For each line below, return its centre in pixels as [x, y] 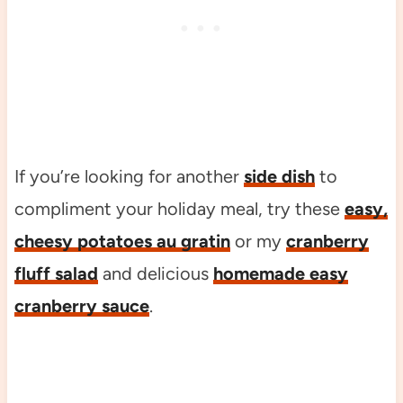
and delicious [155, 273]
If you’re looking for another [129, 176]
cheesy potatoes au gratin [122, 241]
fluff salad [56, 273]
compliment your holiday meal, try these [179, 208]
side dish [279, 176]
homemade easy [280, 273]
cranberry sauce [81, 305]
